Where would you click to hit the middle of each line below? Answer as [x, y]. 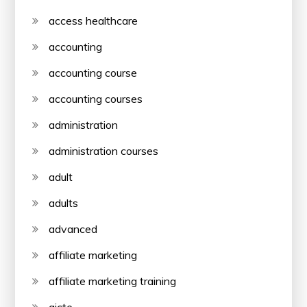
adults [64, 203]
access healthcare [94, 21]
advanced [73, 229]
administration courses [104, 151]
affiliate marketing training [113, 281]
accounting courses [96, 99]
